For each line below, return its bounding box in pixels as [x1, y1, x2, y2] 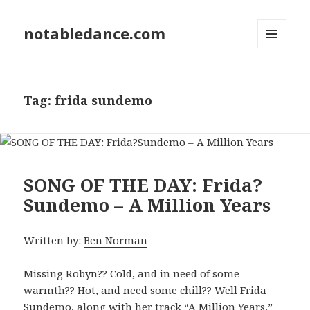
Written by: [24, 232, 84, 247]
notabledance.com [24, 23, 166, 44]
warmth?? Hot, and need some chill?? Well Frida [24, 282, 267, 297]
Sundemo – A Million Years [24, 192, 271, 217]
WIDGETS [257, 71, 298, 84]
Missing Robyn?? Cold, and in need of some [24, 266, 240, 280]
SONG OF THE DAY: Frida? [24, 172, 263, 197]
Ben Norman [84, 232, 148, 247]
